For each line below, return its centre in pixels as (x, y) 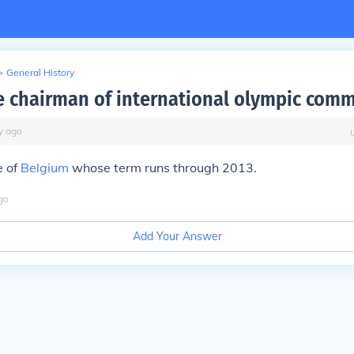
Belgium (45, 168)
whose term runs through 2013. (163, 168)
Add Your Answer (177, 236)
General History (40, 72)
